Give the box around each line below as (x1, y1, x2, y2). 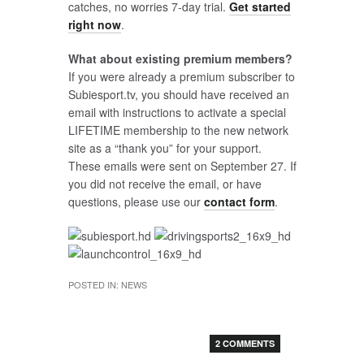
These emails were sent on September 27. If (67, 158, 297, 174)
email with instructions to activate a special (67, 104, 286, 120)
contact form (203, 193, 275, 210)
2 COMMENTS (214, 337, 275, 349)
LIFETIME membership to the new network (67, 122, 288, 138)
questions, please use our (67, 193, 204, 210)
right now (67, 16, 121, 32)
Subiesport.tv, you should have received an (67, 86, 289, 102)
